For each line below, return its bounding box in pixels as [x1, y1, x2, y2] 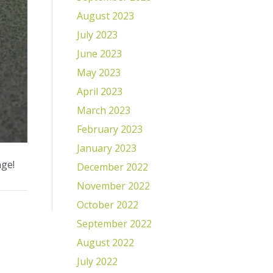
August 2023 [76, 9, 134, 23]
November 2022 [76, 179, 150, 193]
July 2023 [76, 28, 118, 41]
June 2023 [76, 47, 122, 60]
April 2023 [76, 85, 122, 98]
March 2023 [76, 104, 130, 117]
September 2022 [76, 217, 152, 230]
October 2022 [76, 198, 138, 211]
